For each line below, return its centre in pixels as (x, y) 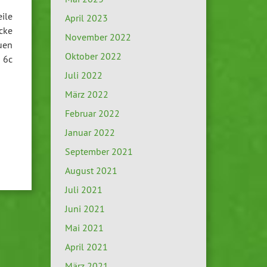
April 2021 (86, 247)
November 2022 (98, 37)
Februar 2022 (92, 114)
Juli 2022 (83, 75)
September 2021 (99, 152)
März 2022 (86, 94)
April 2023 (86, 18)
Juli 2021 (83, 190)
